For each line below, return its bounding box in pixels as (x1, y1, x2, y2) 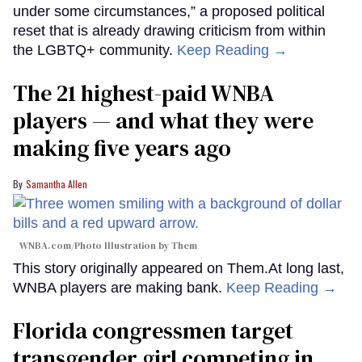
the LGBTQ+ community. (13, 41, 177, 58)
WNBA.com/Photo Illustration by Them (19, 238, 197, 252)
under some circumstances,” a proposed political (13, 2, 325, 19)
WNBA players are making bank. (13, 279, 226, 296)
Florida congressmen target (13, 314, 293, 346)
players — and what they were (13, 104, 314, 136)
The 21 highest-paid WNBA (13, 77, 274, 108)
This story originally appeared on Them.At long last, (13, 259, 344, 276)
